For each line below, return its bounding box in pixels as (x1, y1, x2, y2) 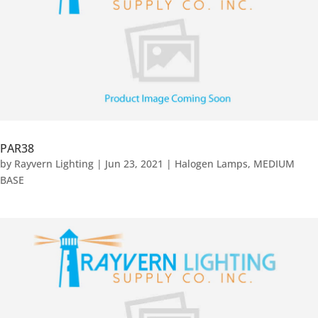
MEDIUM (253, 156, 295, 170)
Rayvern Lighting (14, 156, 94, 170)
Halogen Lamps (175, 156, 248, 170)
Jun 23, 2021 (105, 156, 163, 170)
